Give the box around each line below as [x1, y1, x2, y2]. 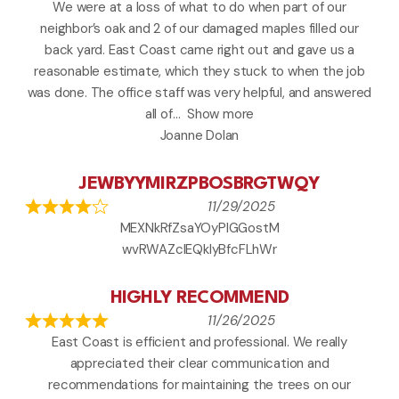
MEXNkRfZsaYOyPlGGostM [119, 219, 280, 238]
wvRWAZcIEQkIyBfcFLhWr [122, 240, 277, 259]
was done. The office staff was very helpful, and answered [27, 84, 372, 102]
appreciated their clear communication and [69, 354, 330, 373]
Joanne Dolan [159, 126, 240, 145]
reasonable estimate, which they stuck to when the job [34, 62, 365, 81]
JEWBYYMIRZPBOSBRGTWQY [79, 175, 320, 194]
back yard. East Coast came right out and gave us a [45, 41, 354, 60]
